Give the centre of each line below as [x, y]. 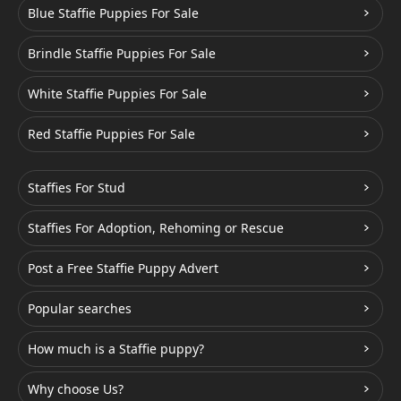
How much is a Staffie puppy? [116, 348]
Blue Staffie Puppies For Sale [113, 13]
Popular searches [80, 308]
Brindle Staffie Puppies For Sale [122, 53]
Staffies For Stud [77, 187]
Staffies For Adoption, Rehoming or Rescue [156, 227]
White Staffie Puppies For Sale [117, 93]
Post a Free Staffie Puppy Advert [123, 268]
